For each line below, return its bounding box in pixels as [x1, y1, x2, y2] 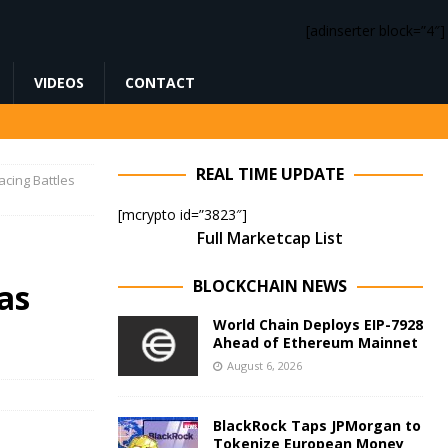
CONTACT [125, 73, 195, 92]
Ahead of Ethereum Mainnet [212, 333, 418, 352]
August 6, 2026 [226, 358, 302, 373]
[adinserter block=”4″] [306, 21, 445, 40]
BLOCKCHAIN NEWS [193, 275, 348, 297]
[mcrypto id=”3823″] [117, 205, 247, 224]
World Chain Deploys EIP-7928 [212, 315, 423, 334]
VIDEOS [34, 73, 84, 92]
